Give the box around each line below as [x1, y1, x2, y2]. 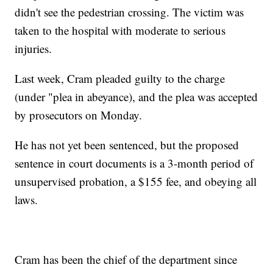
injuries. [15, 41, 52, 57]
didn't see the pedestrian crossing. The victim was [15, 4, 244, 20]
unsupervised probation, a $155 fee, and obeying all [15, 174, 257, 190]
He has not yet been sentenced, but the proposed [15, 137, 239, 153]
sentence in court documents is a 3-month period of [15, 155, 254, 171]
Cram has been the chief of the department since [15, 252, 238, 268]
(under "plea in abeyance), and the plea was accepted [15, 89, 258, 105]
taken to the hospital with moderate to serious [15, 23, 226, 38]
